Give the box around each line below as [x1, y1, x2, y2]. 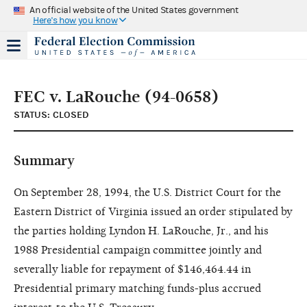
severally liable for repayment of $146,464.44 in [14, 262, 251, 275]
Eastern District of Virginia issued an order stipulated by [14, 205, 293, 218]
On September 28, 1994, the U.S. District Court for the [14, 186, 281, 199]
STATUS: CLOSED [14, 108, 89, 121]
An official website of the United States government [29, 4, 238, 16]
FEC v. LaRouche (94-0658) [14, 86, 219, 106]
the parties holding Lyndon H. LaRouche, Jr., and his [14, 224, 269, 237]
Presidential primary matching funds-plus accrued [14, 282, 261, 295]
